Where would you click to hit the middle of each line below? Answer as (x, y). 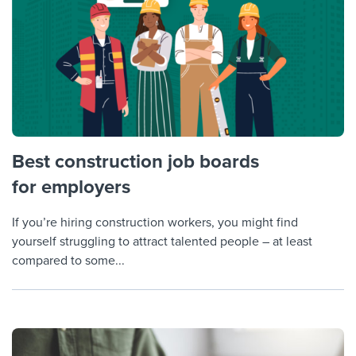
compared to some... (68, 261)
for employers (71, 188)
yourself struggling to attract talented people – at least (162, 242)
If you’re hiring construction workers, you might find (155, 223)
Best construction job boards (135, 162)
